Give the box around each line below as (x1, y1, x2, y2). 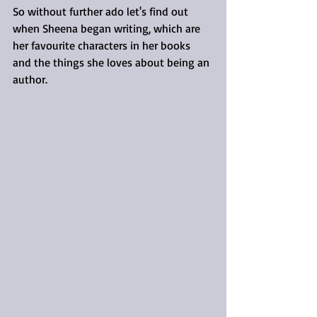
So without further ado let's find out (13, 4, 191, 18)
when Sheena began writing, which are (13, 21, 203, 35)
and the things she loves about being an (13, 55, 212, 69)
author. (13, 72, 47, 86)
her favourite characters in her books (13, 38, 193, 52)
